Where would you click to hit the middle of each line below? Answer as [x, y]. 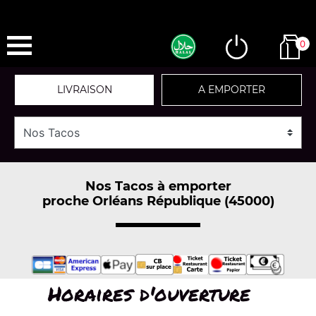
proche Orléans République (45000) [158, 201]
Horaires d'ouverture [149, 293]
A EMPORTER [232, 90]
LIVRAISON [84, 90]
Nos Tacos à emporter [158, 186]
